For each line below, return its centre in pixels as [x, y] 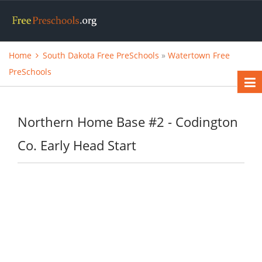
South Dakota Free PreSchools [101, 56]
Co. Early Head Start [77, 145]
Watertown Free [199, 56]
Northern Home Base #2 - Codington [128, 122]
